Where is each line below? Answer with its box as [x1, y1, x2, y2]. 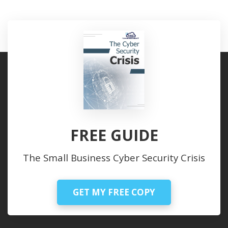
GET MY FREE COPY [73, 186, 155, 198]
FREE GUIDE [70, 125, 158, 146]
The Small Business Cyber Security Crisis [23, 151, 205, 164]
